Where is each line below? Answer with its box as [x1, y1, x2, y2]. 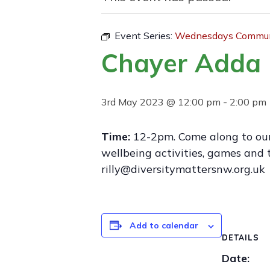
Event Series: [115, 30, 175, 42]
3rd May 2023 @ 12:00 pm [101, 96, 221, 108]
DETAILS [222, 232, 259, 243]
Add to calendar [129, 220, 198, 231]
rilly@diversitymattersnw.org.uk [101, 162, 265, 176]
